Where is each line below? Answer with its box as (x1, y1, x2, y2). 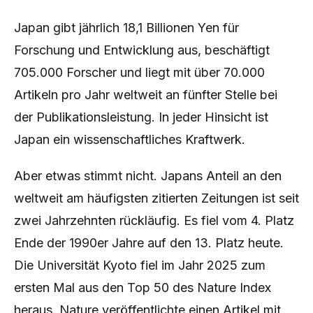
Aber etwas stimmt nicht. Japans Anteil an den (14, 168, 282, 183)
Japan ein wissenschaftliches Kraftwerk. (14, 132, 245, 147)
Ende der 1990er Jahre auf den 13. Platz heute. (14, 235, 284, 250)
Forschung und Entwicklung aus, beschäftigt (14, 43, 270, 57)
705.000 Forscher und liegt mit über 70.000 (14, 65, 265, 80)
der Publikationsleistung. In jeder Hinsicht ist (14, 110, 268, 124)
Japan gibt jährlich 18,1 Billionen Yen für (14, 20, 239, 35)
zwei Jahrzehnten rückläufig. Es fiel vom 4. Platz (14, 213, 294, 228)
